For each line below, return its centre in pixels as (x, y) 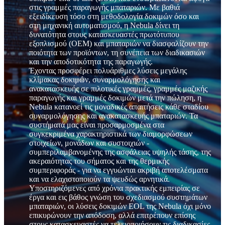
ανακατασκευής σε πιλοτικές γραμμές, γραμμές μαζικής (118, 88)
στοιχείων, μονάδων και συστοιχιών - (89, 143)
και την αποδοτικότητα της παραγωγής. (91, 61)
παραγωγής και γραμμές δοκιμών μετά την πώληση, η (115, 97)
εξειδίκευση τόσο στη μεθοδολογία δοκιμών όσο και (114, 16)
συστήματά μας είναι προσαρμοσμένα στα (97, 125)
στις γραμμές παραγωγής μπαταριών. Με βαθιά (104, 7)
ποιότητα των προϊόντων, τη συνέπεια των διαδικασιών (117, 52)
